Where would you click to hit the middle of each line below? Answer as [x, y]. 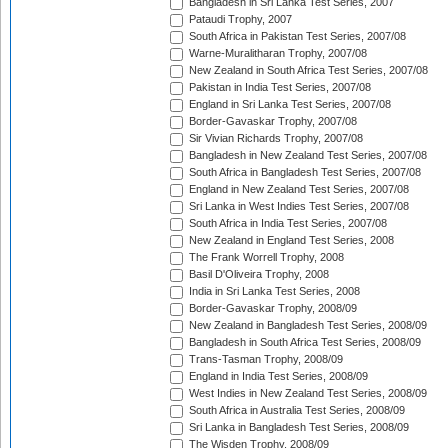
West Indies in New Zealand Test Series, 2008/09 [306, 393]
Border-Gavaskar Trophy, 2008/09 [271, 308]
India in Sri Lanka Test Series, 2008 [273, 291]
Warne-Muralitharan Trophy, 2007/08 [276, 53]
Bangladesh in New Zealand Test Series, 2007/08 [306, 155]
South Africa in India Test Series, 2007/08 [286, 223]
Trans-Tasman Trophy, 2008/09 [264, 359]
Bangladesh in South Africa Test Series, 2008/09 [303, 342]
